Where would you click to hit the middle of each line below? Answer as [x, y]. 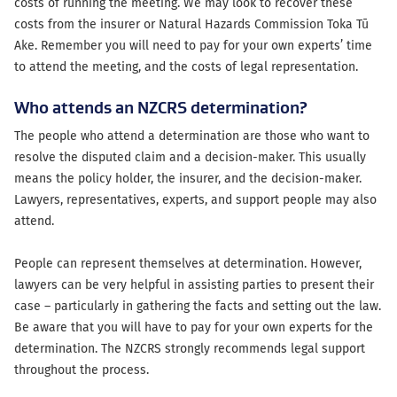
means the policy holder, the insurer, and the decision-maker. [188, 179]
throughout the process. [82, 370]
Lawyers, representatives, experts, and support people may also [195, 200]
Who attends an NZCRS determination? [161, 108]
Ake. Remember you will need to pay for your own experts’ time [193, 46]
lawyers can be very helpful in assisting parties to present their [194, 285]
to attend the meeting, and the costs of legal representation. [186, 67]
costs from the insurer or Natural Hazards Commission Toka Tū [191, 24]
